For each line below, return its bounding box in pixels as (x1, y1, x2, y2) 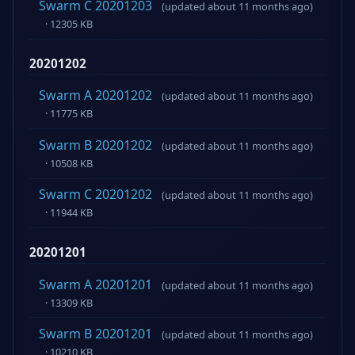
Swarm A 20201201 (39, 275, 152, 293)
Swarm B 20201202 (39, 136, 152, 154)
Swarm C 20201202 (39, 185, 152, 204)
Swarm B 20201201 (39, 325, 152, 343)
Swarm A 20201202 (39, 86, 152, 105)
